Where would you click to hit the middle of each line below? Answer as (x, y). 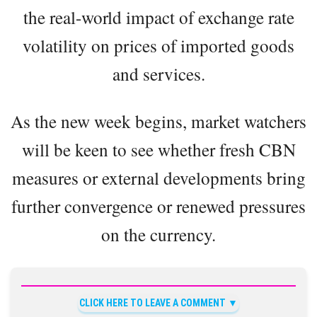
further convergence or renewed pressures (158, 206)
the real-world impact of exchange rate (158, 17)
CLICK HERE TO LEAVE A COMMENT (152, 303)
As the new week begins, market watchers (158, 121)
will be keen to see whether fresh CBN (158, 150)
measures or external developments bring (158, 178)
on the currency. (158, 235)
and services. (158, 74)
